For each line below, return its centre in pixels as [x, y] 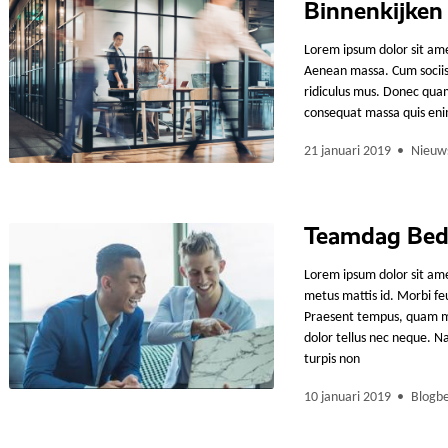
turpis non [332, 359]
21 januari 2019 [347, 151]
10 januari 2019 [347, 397]
